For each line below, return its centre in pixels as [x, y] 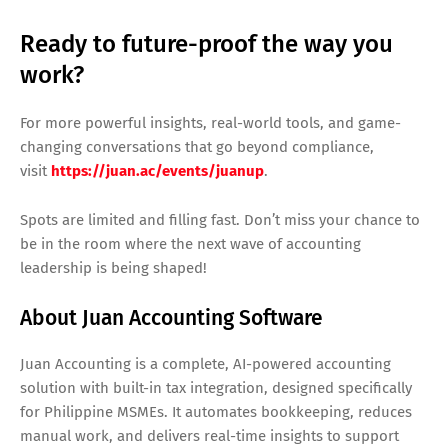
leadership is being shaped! [113, 267]
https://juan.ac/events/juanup [157, 170]
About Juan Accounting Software [171, 317]
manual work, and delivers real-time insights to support [209, 435]
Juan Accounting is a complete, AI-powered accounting [205, 363]
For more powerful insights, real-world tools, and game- [210, 122]
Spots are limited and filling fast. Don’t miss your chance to [220, 219]
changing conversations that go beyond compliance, [197, 146]
